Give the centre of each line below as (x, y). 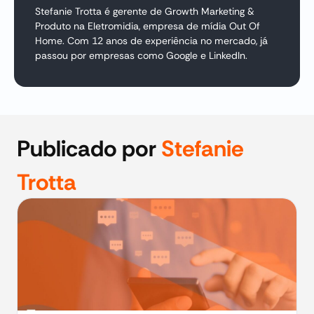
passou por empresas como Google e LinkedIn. (141, 55)
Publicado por (89, 149)
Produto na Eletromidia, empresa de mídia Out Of (148, 26)
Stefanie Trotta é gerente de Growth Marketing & (145, 11)
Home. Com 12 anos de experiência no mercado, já (151, 41)
